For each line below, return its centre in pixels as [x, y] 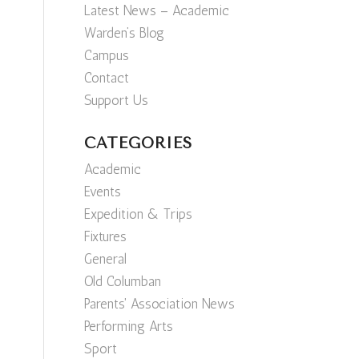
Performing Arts [129, 326]
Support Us [117, 100]
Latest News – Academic [157, 10]
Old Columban [123, 281]
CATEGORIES [139, 143]
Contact [107, 78]
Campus [107, 55]
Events [103, 192]
